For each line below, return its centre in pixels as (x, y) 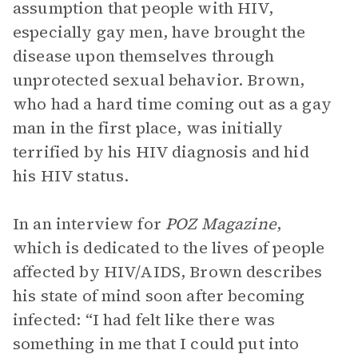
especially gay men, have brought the (159, 32)
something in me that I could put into (156, 344)
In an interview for (89, 224)
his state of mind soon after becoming (159, 296)
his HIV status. (71, 176)
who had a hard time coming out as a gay (172, 104)
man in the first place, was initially (148, 128)
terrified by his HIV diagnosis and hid (161, 152)
